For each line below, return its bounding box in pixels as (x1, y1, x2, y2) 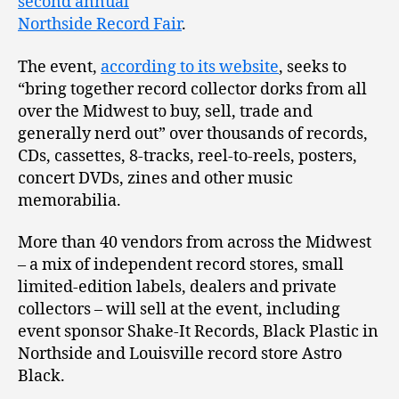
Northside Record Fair (18, 14, 182, 36)
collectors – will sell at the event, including (18, 299, 340, 321)
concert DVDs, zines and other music (18, 167, 293, 189)
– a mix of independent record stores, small (18, 255, 344, 276)
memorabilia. (18, 190, 121, 211)
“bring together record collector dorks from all (18, 78, 367, 100)
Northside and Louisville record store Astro (18, 344, 342, 365)
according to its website (101, 56, 279, 77)
